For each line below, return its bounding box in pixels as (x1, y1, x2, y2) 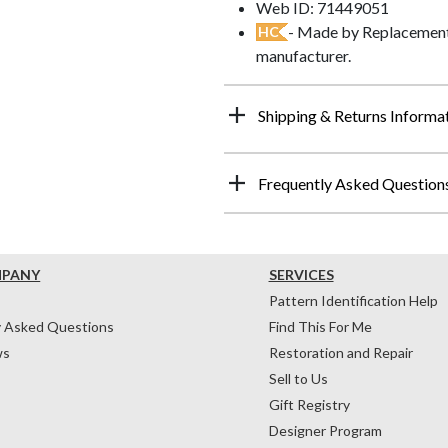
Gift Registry (268, 395, 350, 413)
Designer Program (268, 421, 382, 439)
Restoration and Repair (268, 343, 413, 361)
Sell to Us (268, 369, 328, 387)
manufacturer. (256, 45, 351, 65)
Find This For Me (268, 317, 372, 335)
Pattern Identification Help (268, 291, 438, 309)
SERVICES (268, 265, 334, 283)
